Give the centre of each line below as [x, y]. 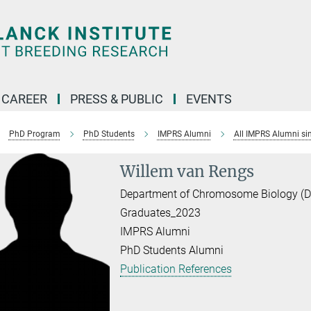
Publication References [176, 269]
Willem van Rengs [187, 171]
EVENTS [209, 99]
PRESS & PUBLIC [117, 99]
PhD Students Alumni [172, 250]
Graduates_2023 [161, 213]
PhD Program [34, 134]
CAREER [24, 99]
